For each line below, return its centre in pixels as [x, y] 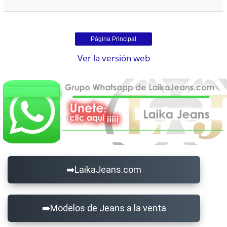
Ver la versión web [113, 58]
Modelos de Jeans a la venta [108, 208]
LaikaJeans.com [108, 169]
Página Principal [113, 39]
